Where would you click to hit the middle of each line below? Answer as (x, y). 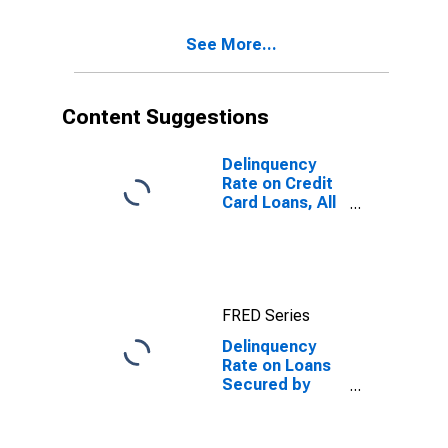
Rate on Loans (276, 365)
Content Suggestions (165, 117)
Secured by (266, 384)
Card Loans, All (279, 202)
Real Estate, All (280, 403)
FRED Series (266, 315)
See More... (231, 44)
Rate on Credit (277, 183)
